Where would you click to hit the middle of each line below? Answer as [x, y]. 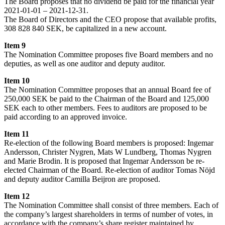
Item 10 [17, 80]
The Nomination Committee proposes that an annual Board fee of [107, 89]
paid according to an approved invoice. [66, 117]
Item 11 [17, 134]
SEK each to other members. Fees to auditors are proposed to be [105, 107]
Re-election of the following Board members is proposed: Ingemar [109, 143]
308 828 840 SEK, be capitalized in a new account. [85, 28]
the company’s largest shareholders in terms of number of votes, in [108, 214]
